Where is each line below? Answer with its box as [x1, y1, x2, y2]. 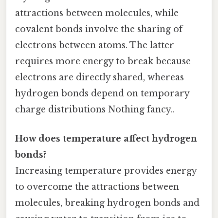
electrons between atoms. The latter [15, 40, 174, 51]
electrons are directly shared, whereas [15, 72, 184, 83]
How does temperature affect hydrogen [15, 133, 197, 144]
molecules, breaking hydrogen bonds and [15, 197, 200, 208]
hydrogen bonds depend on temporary [15, 88, 189, 99]
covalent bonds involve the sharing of [15, 24, 182, 35]
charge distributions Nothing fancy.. [15, 104, 175, 115]
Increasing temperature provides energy [15, 165, 197, 176]
